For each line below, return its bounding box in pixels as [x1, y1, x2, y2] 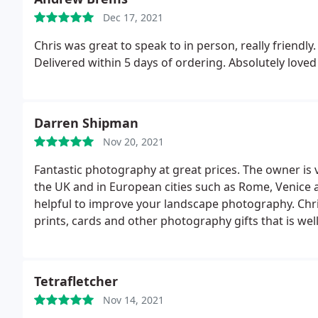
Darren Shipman [34, 114, 138, 131]
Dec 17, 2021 [103, 11, 163, 24]
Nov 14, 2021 [103, 293, 164, 307]
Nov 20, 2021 [103, 135, 164, 148]
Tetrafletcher [34, 273, 118, 290]
